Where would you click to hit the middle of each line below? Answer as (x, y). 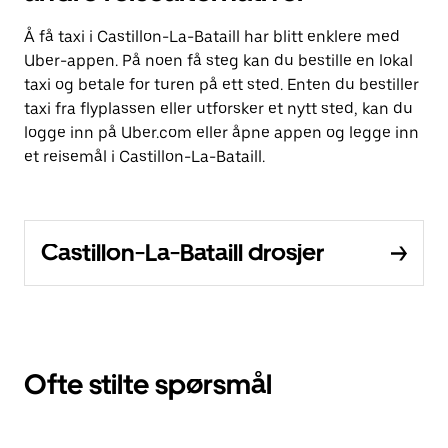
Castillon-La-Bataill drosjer (182, 252)
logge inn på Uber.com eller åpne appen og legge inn (221, 132)
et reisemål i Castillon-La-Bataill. (144, 156)
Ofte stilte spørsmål (148, 384)
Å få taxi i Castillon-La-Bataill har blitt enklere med (212, 36)
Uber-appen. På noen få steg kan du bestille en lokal (218, 60)
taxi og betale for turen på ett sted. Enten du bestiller (221, 84)
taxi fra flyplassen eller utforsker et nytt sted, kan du (218, 108)
